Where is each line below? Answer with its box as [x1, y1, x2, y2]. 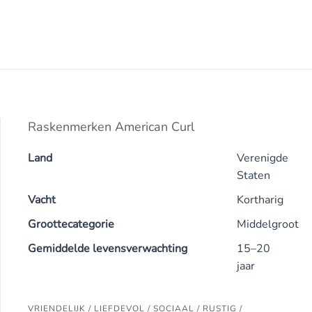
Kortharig [237, 192, 283, 208]
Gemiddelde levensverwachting [28, 241, 187, 256]
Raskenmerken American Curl [28, 118, 194, 135]
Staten [237, 168, 270, 183]
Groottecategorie [28, 217, 114, 232]
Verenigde [237, 150, 288, 166]
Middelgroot [237, 217, 299, 232]
